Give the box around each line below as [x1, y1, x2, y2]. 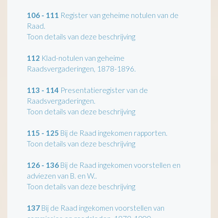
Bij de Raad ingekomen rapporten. [59, 128, 167, 137]
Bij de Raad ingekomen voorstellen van [40, 203, 164, 212]
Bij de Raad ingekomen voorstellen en [59, 160, 181, 169]
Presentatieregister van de [59, 85, 148, 94]
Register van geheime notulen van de [59, 10, 179, 19]
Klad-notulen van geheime [40, 53, 125, 62]
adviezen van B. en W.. [27, 171, 97, 180]
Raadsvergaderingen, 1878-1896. [27, 64, 136, 73]
